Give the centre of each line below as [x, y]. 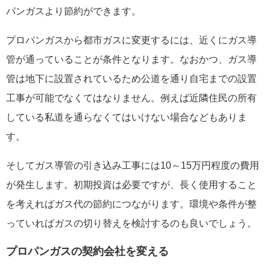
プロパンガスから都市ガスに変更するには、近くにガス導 [131, 40]
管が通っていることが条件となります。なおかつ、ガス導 [131, 59]
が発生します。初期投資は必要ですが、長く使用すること [131, 184]
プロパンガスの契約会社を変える [87, 251]
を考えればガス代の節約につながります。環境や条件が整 [131, 204]
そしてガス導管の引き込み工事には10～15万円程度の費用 [133, 165]
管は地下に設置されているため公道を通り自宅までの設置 [131, 78]
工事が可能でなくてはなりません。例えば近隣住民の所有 [131, 98]
